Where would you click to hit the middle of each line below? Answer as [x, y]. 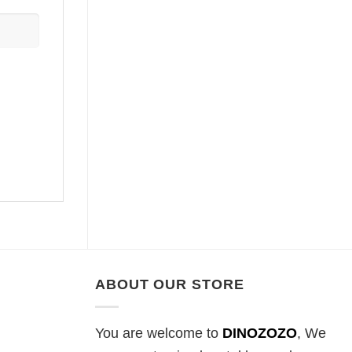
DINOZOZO [260, 333]
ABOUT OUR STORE [170, 284]
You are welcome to [159, 333]
